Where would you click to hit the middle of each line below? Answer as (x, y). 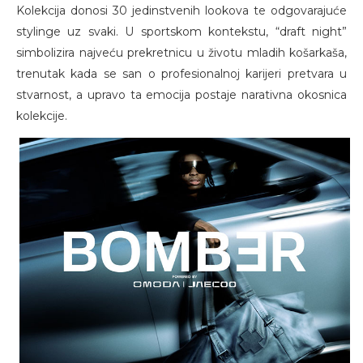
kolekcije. (42, 116)
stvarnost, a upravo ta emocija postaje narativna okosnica (181, 95)
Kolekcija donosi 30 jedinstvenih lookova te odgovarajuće (181, 11)
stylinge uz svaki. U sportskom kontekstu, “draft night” (181, 32)
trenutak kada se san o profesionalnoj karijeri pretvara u (181, 74)
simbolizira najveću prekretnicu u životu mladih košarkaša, (181, 53)
